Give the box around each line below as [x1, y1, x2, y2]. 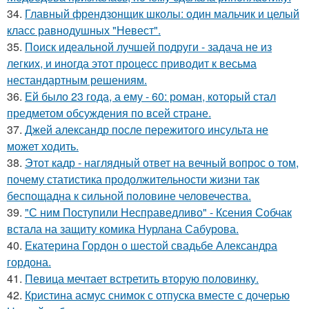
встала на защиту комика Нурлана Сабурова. [7, 220, 239, 237]
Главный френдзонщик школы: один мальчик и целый [25, 5, 299, 21]
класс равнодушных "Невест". [7, 21, 161, 38]
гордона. [7, 253, 51, 270]
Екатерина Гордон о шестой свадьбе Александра [25, 237, 277, 253]
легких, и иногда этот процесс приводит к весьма [7, 54, 257, 71]
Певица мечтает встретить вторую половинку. [25, 270, 259, 286]
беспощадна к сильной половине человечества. [7, 187, 251, 203]
